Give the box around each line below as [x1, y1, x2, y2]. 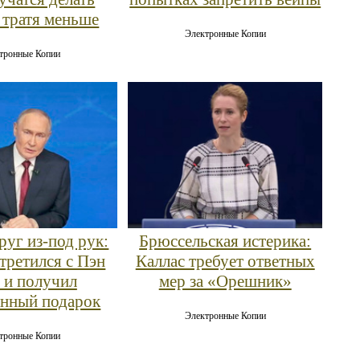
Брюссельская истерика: [139, 231, 312, 251]
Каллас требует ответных [135, 251, 315, 271]
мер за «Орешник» [158, 271, 292, 291]
